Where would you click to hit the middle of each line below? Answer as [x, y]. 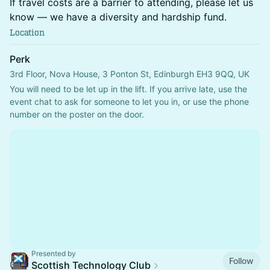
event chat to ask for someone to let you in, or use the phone [129, 102]
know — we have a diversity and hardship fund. [118, 17]
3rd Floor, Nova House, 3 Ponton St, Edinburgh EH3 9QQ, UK [130, 74]
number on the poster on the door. [77, 114]
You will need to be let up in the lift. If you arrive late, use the [128, 89]
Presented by [54, 253]
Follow [241, 260]
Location [27, 33]
